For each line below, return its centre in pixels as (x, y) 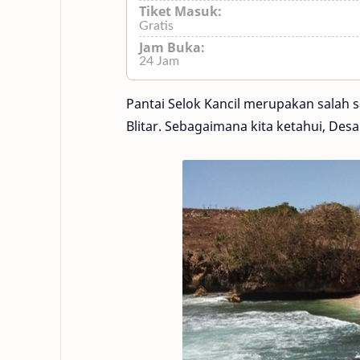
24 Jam (159, 61)
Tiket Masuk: (180, 11)
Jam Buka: (172, 47)
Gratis (156, 26)
